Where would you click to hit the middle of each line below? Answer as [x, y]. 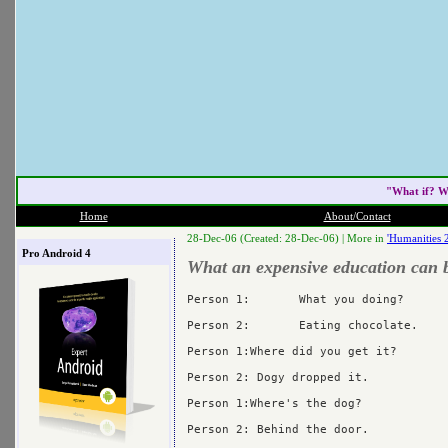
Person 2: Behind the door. [278, 429]
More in [367, 238]
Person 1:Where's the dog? [274, 403]
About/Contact [357, 216]
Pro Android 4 [56, 252]
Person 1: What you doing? [218, 299]
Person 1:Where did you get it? [292, 351]
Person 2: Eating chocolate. [218, 325]
